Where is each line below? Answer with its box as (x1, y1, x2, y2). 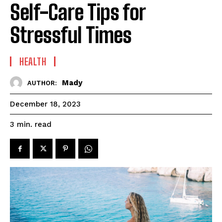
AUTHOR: (27, 79, 57, 87)
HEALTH (19, 55, 46, 68)
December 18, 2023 (10, 100, 81, 109)
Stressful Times (10, 23, 131, 48)
